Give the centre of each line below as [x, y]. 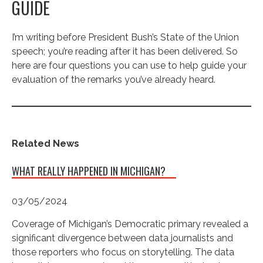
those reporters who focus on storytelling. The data [123, 252]
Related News [45, 143]
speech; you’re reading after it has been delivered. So [125, 51]
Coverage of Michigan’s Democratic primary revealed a [130, 224]
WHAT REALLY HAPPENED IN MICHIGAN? [89, 171]
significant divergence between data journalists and [122, 238]
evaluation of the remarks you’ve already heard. [114, 79]
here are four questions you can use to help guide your [129, 65]
